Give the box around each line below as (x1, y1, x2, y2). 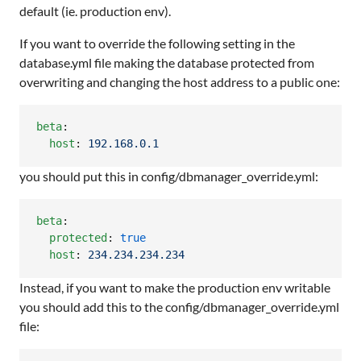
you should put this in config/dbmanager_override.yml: (19, 168, 318, 184)
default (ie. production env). (19, 2, 171, 19)
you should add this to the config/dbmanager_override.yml (19, 298, 339, 314)
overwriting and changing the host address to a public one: (19, 73, 340, 89)
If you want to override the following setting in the (19, 35, 295, 51)
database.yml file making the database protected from (19, 54, 314, 70)
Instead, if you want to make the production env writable (19, 279, 330, 295)
